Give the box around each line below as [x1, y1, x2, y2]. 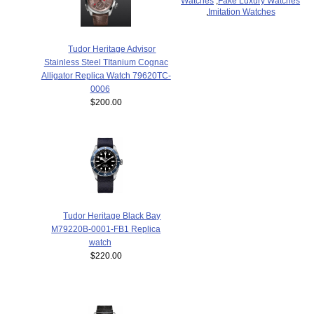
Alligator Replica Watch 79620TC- [41, 71, 171, 81]
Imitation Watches [207, 7, 275, 17]
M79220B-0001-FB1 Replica [51, 224, 161, 234]
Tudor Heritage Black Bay [63, 211, 161, 221]
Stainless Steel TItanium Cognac [43, 57, 168, 67]
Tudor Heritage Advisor [68, 44, 156, 54]
